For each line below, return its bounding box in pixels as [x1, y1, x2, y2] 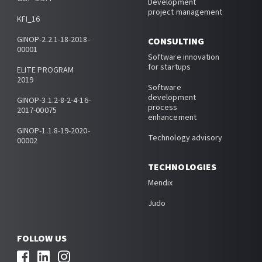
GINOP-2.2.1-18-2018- [16, 33, 90, 46]
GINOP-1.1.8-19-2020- [16, 125, 90, 137]
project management [147, 6, 223, 18]
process [147, 101, 178, 113]
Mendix [147, 177, 173, 189]
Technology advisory [147, 132, 223, 144]
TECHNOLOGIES [147, 160, 217, 174]
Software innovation [147, 51, 220, 63]
